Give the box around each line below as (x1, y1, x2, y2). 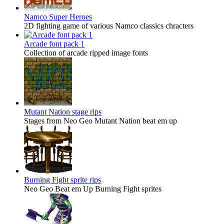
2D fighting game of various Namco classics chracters (24, 21, 193, 30)
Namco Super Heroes (24, 12, 92, 21)
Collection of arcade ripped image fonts (24, 48, 148, 57)
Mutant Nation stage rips (24, 107, 101, 116)
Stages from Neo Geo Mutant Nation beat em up (24, 116, 177, 125)
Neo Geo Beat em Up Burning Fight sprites (24, 184, 161, 193)
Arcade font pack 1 (24, 39, 84, 48)
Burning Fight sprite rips (24, 175, 101, 184)
